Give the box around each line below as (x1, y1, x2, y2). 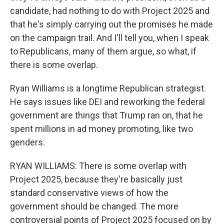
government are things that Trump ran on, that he (10, 110, 203, 120)
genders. (10, 137, 45, 147)
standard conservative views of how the (10, 187, 168, 198)
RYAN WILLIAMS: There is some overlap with (10, 160, 186, 171)
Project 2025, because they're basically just (10, 174, 182, 184)
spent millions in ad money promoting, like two (10, 123, 193, 134)
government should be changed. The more (10, 201, 178, 211)
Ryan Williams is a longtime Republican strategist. (10, 83, 206, 93)
